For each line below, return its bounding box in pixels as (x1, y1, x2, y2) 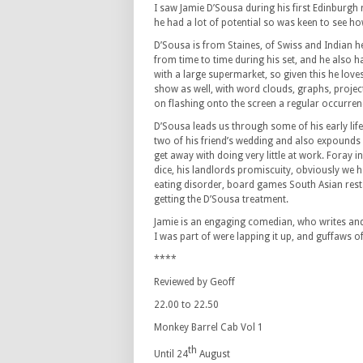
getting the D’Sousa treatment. (154, 194, 288, 205)
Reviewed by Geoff (154, 276, 235, 288)
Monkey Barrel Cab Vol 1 (154, 322, 263, 333)
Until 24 (154, 348, 188, 360)
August (197, 348, 230, 360)
